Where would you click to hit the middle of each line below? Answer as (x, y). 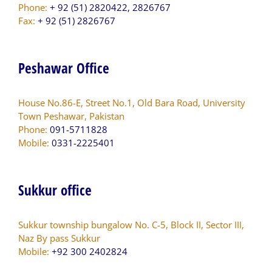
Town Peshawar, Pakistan (71, 116)
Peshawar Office (64, 68)
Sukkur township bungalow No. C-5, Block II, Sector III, (131, 224)
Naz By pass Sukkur (59, 238)
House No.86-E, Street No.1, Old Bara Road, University (132, 102)
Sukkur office (55, 190)
